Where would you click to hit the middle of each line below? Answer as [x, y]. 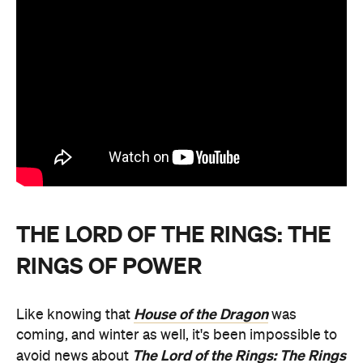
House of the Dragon [201, 314]
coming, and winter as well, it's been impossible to [177, 335]
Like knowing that [75, 315]
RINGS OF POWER [109, 265]
